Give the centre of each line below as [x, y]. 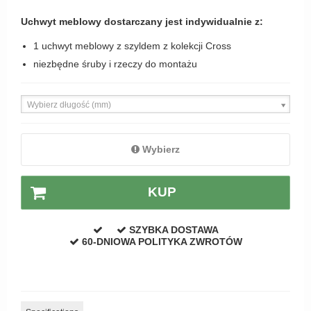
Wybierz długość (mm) [69, 104]
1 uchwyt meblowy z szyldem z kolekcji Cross [132, 45]
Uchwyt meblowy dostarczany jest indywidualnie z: [142, 21]
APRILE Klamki [54, 35]
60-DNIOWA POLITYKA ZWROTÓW [162, 242]
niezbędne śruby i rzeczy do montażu [115, 64]
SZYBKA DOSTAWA [174, 230]
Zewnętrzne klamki [62, 12]
